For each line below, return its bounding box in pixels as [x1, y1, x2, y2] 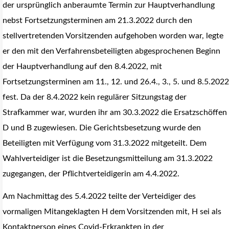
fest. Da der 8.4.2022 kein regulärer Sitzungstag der [3, 93, 187, 101]
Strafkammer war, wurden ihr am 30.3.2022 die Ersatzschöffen [3, 108, 227, 117]
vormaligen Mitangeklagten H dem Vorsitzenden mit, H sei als [3, 208, 221, 216]
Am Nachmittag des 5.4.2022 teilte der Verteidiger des [3, 192, 196, 201]
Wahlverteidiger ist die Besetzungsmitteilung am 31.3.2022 [3, 154, 213, 163]
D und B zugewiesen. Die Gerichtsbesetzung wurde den [3, 123, 201, 132]
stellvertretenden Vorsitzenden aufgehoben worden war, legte [3, 31, 223, 40]
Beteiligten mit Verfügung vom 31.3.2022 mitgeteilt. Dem [3, 139, 207, 147]
